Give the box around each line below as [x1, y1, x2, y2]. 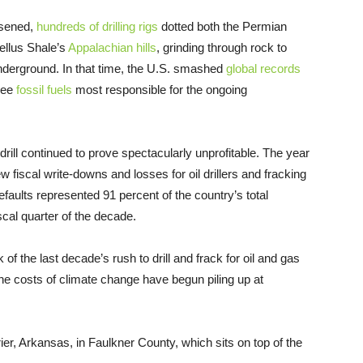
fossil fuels [16, 82, 72, 96]
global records [226, 61, 301, 75]
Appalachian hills [68, 40, 156, 54]
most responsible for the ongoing [72, 82, 247, 96]
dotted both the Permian [158, 19, 287, 33]
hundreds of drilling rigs [36, 19, 158, 33]
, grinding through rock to [156, 40, 287, 54]
